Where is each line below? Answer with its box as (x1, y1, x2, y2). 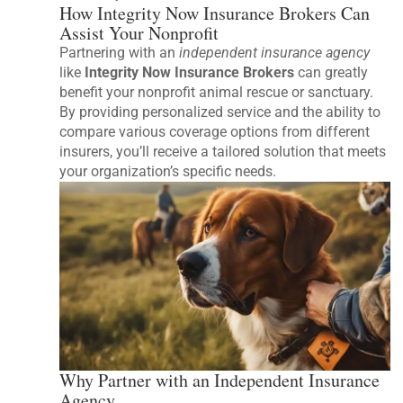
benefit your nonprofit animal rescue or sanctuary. (59, 84, 374, 102)
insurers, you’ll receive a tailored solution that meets (59, 143, 387, 161)
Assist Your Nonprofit (59, 21, 219, 46)
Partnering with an (59, 44, 180, 62)
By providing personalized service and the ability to (59, 103, 381, 121)
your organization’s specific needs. (59, 163, 277, 181)
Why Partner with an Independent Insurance (59, 368, 381, 393)
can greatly (294, 64, 369, 82)
